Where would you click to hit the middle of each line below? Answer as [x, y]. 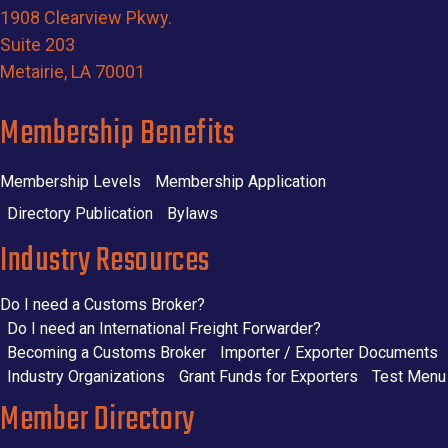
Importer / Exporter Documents [329, 352]
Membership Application [240, 181]
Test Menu [409, 376]
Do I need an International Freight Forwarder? [164, 328]
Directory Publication [80, 213]
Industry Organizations [86, 376]
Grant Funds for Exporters [268, 376]
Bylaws [192, 213]
